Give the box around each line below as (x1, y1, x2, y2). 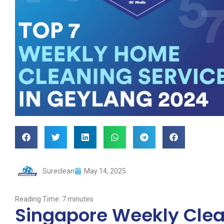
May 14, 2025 (84, 167, 126, 175)
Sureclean (42, 167, 74, 175)
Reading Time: (15, 195, 62, 203)
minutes (67, 195, 93, 203)
